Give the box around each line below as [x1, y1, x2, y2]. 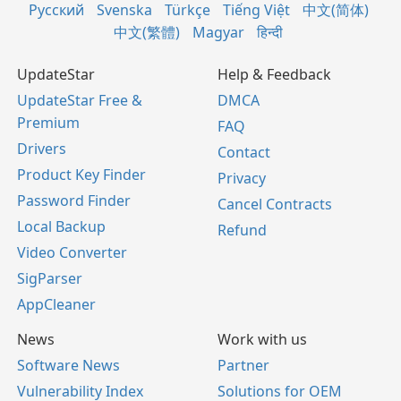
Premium [17, 113, 80, 133]
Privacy [218, 168, 266, 189]
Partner [218, 355, 269, 376]
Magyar [192, 22, 244, 43]
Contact [218, 142, 270, 163]
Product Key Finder [17, 165, 146, 185]
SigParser [17, 269, 82, 289]
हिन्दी [257, 22, 283, 43]
